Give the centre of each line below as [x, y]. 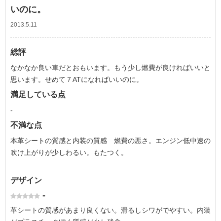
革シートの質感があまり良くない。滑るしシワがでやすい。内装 [110, 210]
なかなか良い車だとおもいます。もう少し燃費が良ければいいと [110, 68]
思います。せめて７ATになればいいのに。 [77, 79]
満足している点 [38, 94]
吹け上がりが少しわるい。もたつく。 [69, 152]
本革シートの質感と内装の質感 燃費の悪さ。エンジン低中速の [110, 141]
